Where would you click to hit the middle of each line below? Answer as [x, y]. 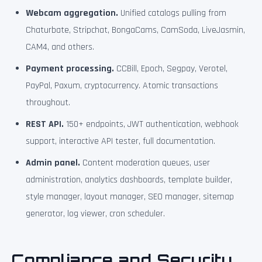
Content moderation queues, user [145, 163]
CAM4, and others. [60, 47]
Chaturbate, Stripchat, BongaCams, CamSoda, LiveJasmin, [135, 30]
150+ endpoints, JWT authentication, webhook [151, 124]
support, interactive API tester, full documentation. [120, 141]
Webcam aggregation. [72, 13]
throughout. [48, 103]
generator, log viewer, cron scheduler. [95, 214]
